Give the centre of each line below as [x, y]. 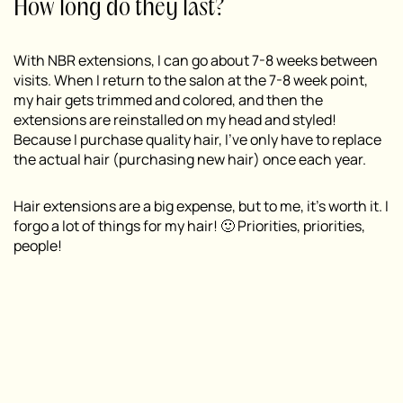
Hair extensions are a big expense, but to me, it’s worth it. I [201, 206]
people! [38, 246]
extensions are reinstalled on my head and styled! [175, 120]
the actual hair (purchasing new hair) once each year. [190, 160]
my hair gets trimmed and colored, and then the [168, 100]
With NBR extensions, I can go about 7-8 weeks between [196, 61]
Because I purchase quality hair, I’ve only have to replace [197, 140]
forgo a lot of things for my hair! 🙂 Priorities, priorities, [189, 226]
